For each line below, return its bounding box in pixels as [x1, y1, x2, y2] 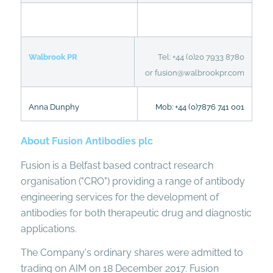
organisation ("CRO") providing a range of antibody [20, 175, 245, 187]
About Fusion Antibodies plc [20, 135, 153, 147]
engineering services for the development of [20, 191, 219, 203]
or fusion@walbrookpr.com [144, 68, 244, 77]
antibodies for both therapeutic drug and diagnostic [20, 207, 252, 219]
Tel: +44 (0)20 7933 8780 [157, 52, 244, 62]
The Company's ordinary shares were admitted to [20, 247, 243, 259]
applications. [20, 222, 77, 235]
